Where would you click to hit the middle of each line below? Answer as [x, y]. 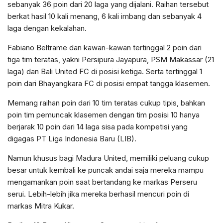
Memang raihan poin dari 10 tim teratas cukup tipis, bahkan [106, 103]
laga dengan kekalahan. [47, 28]
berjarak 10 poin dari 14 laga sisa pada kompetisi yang [98, 127]
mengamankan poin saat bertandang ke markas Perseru [102, 182]
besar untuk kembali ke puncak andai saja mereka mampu [106, 170]
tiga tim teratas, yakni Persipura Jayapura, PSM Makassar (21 [111, 59]
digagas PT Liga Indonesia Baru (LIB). [72, 139]
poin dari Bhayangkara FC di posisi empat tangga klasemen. [109, 83]
